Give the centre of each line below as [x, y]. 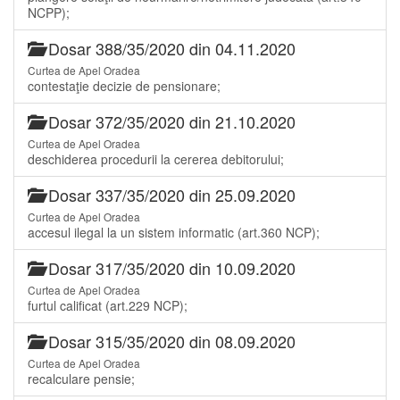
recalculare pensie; [81, 378]
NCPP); [49, 12]
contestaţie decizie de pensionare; [124, 85]
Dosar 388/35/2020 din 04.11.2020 [170, 48]
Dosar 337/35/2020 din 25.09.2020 [170, 194]
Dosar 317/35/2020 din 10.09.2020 [170, 267]
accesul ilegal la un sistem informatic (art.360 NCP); [174, 232]
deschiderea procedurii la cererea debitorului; [156, 158]
